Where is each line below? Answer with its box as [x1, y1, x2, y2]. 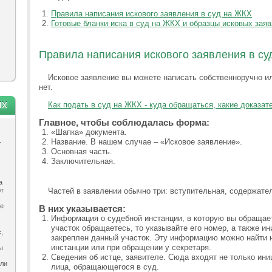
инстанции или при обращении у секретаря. [51, 243, 211, 252]
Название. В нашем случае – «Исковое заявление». [51, 137, 242, 146]
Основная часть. [51, 147, 112, 156]
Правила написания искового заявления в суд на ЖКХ [51, 9, 252, 18]
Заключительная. [51, 157, 115, 166]
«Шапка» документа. [51, 127, 127, 137]
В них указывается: [39, 203, 126, 214]
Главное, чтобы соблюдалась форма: [39, 117, 209, 127]
